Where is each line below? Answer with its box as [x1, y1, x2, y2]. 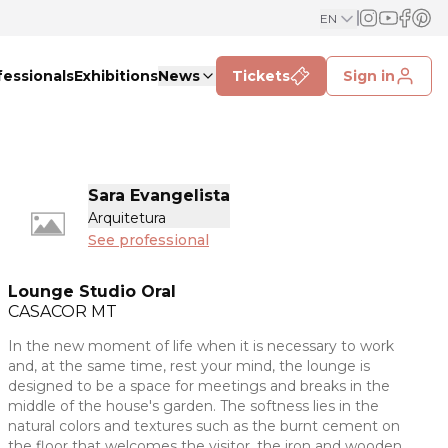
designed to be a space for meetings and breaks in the [8, 377, 390, 396]
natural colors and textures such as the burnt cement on [8, 417, 400, 436]
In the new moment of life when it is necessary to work [8, 337, 394, 356]
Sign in [343, 67, 395, 85]
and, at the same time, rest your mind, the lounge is [8, 357, 370, 376]
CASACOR [8, 302, 91, 322]
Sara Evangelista [88, 186, 230, 205]
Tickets [232, 67, 290, 85]
